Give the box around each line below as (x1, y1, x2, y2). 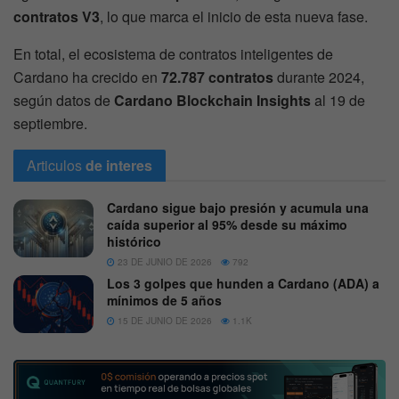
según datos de (13, 90, 114, 111)
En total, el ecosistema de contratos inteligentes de (13, 44, 333, 65)
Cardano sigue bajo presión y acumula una (107, 199, 369, 217)
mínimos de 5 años (107, 291, 222, 310)
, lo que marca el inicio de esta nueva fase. (100, 6, 368, 28)
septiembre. (13, 113, 87, 134)
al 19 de (311, 90, 365, 111)
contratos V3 (13, 6, 100, 28)
